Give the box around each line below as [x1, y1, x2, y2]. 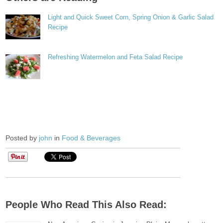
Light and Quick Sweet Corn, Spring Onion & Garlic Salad [48, 13, 214, 21]
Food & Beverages [62, 134, 121, 142]
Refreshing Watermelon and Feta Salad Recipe [48, 53, 183, 61]
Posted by [5, 134, 39, 142]
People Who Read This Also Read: [5, 199, 167, 210]
